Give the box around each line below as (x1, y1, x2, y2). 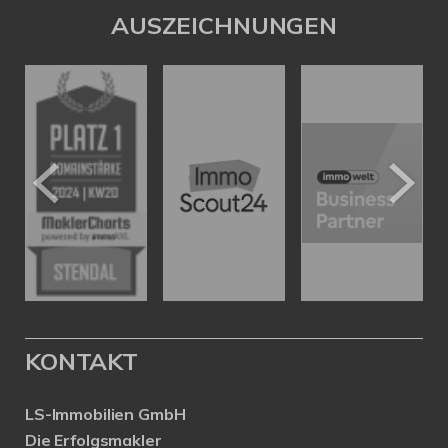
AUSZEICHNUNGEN (111, 9, 337, 40)
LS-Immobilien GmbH (25, 404, 186, 425)
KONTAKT (25, 346, 138, 377)
